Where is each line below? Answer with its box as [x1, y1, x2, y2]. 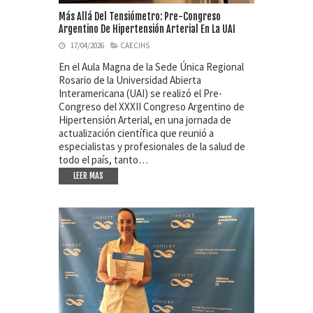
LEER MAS [73, 170, 103, 182]
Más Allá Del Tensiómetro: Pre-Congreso [59, 10, 221, 23]
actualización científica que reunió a [59, 126, 214, 140]
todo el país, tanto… [59, 153, 148, 167]
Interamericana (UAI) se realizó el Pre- [59, 87, 222, 101]
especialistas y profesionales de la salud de [59, 140, 245, 154]
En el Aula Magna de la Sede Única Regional [59, 60, 244, 74]
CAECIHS [120, 41, 150, 51]
